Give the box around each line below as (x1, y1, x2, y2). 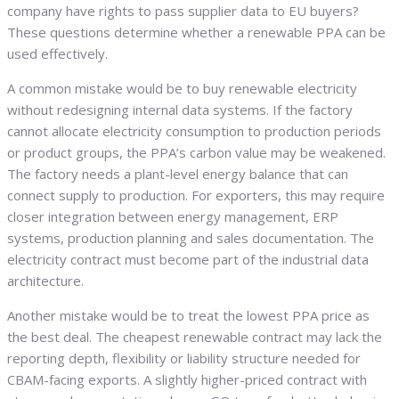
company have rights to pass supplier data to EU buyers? (7, 2, 359, 20)
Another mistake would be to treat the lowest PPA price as (7, 306, 370, 325)
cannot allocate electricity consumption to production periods (7, 122, 381, 141)
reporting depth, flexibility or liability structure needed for (7, 349, 361, 368)
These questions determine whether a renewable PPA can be (7, 23, 386, 42)
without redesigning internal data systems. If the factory (7, 101, 353, 119)
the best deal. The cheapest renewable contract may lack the (7, 328, 382, 346)
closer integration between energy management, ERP (7, 208, 338, 226)
